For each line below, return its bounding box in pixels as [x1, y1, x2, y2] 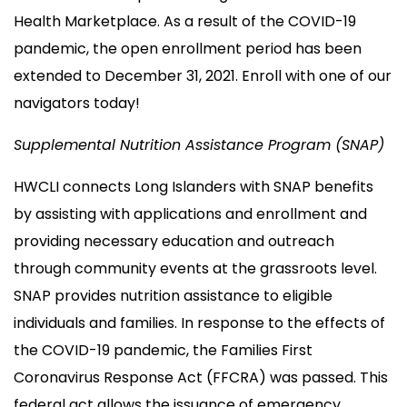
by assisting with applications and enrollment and [14, 203, 367, 225]
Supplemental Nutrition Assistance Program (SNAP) [14, 134, 384, 156]
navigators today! [14, 93, 140, 114]
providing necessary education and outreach [14, 231, 334, 253]
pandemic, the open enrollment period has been [14, 38, 362, 60]
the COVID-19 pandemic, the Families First [14, 340, 313, 362]
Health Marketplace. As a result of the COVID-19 [14, 11, 356, 33]
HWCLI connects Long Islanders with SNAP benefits [14, 176, 373, 198]
